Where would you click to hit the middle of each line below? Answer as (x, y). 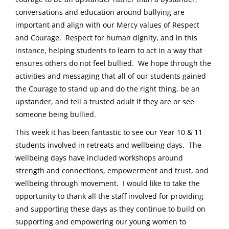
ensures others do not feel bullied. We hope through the (113, 63)
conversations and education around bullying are (100, 12)
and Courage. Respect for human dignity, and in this (106, 37)
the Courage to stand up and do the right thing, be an (108, 88)
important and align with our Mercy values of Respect (107, 25)
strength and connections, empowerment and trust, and (112, 170)
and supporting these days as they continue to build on (110, 209)
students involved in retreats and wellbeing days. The (108, 145)
